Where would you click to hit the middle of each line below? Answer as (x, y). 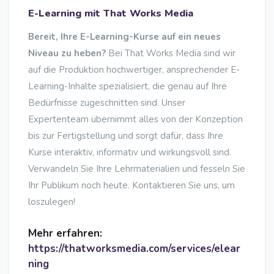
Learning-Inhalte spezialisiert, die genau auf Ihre (128, 87)
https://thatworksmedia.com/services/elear (134, 249)
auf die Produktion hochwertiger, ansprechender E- (134, 70)
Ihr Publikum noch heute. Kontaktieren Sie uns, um (131, 186)
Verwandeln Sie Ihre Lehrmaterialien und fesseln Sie (137, 169)
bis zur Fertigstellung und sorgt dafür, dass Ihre (126, 136)
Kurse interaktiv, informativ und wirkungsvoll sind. (130, 153)
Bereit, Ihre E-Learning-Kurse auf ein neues (124, 37)
